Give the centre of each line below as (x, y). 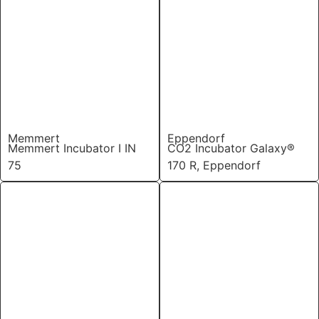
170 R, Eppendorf (214, 165)
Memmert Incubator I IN (72, 148)
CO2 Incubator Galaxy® (231, 148)
